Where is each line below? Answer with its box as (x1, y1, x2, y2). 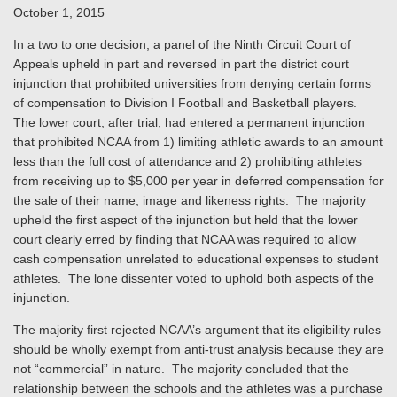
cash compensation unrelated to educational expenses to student (13, 252, 378, 266)
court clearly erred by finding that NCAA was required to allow (13, 232, 356, 246)
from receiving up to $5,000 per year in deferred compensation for (13, 174, 384, 188)
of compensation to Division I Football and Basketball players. (13, 96, 361, 110)
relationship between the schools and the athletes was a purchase (13, 381, 383, 395)
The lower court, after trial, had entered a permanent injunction (13, 115, 365, 129)
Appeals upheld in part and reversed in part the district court (13, 57, 349, 71)
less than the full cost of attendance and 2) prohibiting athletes (13, 154, 362, 168)
